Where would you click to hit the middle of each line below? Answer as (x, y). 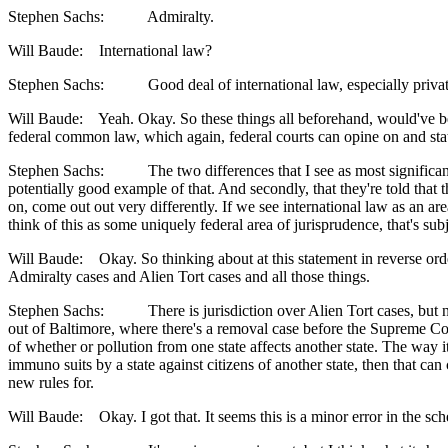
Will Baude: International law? (110, 51)
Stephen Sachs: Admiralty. (111, 17)
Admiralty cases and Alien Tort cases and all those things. (189, 277)
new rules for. (51, 383)
